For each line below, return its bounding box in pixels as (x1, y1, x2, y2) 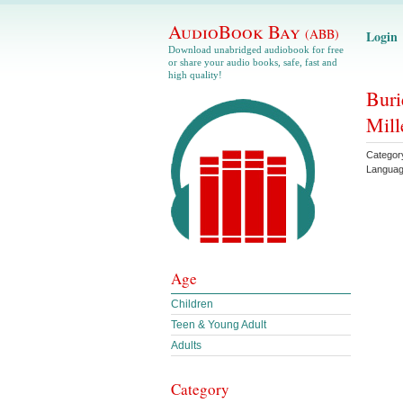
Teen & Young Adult (171, 318, 266, 331)
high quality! (168, 69, 222, 80)
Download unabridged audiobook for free (168, 44, 344, 55)
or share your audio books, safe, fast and (168, 57, 337, 67)
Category (171, 379, 229, 399)
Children (171, 298, 213, 310)
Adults (171, 339, 201, 352)
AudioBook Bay (168, 19, 305, 44)
